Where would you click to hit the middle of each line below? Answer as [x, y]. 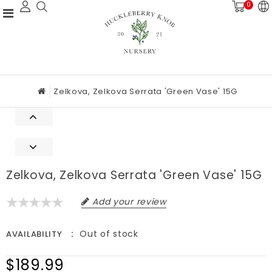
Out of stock [109, 234]
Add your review [129, 202]
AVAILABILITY [34, 234]
